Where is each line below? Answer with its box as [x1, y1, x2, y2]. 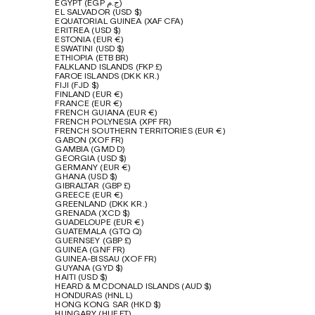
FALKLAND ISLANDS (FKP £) [55, 63, 163, 72]
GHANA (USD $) [55, 173, 118, 181]
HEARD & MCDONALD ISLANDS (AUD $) [55, 283, 212, 291]
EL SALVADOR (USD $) [55, 8, 142, 17]
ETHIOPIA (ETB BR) [55, 54, 129, 63]
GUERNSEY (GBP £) [55, 237, 132, 245]
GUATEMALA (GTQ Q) [55, 228, 143, 236]
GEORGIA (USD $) [55, 155, 127, 163]
